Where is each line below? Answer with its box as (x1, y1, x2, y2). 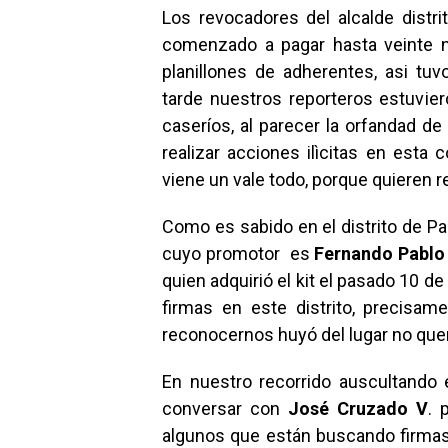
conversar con (162, 398, 289, 419)
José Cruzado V (288, 398, 429, 419)
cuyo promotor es (162, 243, 315, 264)
